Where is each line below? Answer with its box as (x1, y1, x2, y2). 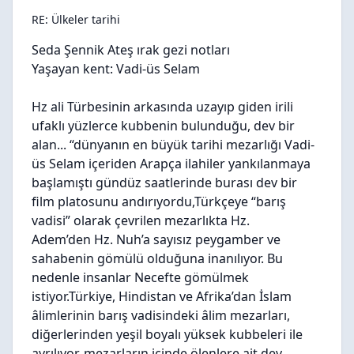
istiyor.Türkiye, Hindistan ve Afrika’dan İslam (32, 288, 292, 305)
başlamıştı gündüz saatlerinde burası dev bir (32, 174, 297, 191)
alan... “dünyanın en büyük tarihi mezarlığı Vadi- (32, 136, 314, 153)
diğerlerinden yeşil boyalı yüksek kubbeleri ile (32, 326, 303, 343)
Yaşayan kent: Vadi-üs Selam (32, 60, 200, 77)
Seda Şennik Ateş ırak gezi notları (32, 41, 230, 58)
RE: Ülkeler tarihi (32, 12, 120, 27)
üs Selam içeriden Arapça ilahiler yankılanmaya (32, 155, 311, 172)
